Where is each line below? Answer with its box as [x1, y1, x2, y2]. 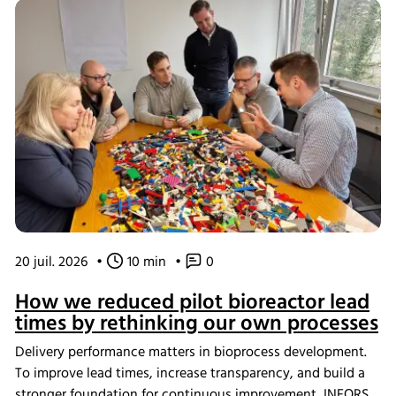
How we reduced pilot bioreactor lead [15, 286, 369, 320]
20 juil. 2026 [15, 250, 88, 274]
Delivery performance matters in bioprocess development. [15, 340, 367, 364]
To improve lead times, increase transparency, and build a [15, 362, 365, 385]
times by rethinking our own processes [15, 307, 378, 341]
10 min [127, 250, 166, 274]
